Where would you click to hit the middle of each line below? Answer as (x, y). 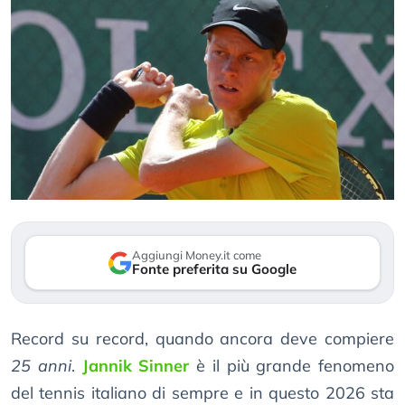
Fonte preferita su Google (214, 269)
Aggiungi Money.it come (197, 255)
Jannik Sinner (136, 366)
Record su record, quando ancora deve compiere (202, 339)
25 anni (41, 366)
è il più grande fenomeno (292, 366)
